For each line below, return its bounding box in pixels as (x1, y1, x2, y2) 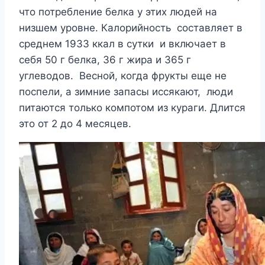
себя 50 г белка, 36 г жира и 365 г (19, 54, 191, 66)
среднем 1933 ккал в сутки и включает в (19, 38, 226, 50)
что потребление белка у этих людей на (19, 6, 217, 18)
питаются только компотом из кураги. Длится (19, 102, 245, 114)
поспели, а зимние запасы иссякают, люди (19, 86, 233, 98)
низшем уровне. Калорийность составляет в (19, 22, 243, 34)
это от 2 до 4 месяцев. (19, 118, 131, 130)
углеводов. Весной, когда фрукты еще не (19, 70, 227, 82)
